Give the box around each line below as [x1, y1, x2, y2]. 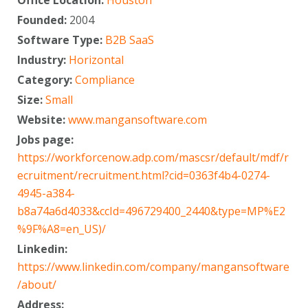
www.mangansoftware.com [68, 111, 207, 127]
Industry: [17, 52, 69, 67]
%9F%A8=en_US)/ [17, 221, 106, 236]
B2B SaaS [105, 32, 154, 47]
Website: [17, 111, 68, 127]
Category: [17, 71, 75, 87]
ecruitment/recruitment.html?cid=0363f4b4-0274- [17, 167, 270, 183]
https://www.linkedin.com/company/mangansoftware [17, 258, 289, 274]
